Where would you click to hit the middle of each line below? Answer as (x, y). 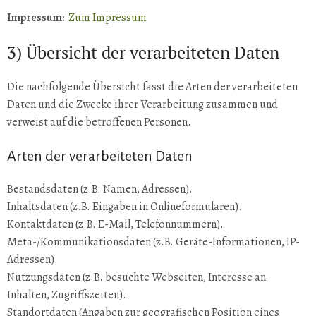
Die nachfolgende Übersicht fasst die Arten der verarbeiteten (152, 87)
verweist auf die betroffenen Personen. (99, 122)
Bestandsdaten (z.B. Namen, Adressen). (100, 189)
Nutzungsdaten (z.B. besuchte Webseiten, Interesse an (136, 277)
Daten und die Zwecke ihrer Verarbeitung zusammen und (142, 104)
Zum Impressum (108, 18)
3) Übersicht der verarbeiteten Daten (145, 52)
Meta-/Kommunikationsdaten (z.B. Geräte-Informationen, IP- (153, 242)
